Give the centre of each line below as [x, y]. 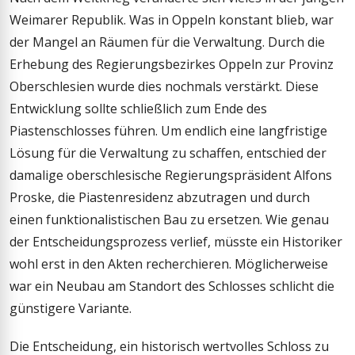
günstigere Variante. [71, 309]
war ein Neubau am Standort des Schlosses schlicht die [172, 286]
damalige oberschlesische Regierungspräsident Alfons [171, 176]
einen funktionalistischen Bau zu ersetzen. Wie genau [169, 220]
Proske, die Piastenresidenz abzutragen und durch [160, 198]
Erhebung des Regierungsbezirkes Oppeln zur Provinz [172, 65]
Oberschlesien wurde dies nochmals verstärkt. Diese [164, 87]
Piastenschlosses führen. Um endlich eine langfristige [168, 131]
